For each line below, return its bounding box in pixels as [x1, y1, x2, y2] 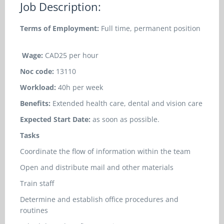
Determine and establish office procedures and [20, 194, 178, 204]
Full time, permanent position [101, 23, 200, 33]
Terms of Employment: [20, 23, 101, 33]
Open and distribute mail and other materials [20, 162, 173, 172]
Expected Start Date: [20, 114, 92, 124]
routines [20, 205, 48, 215]
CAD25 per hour [43, 50, 98, 60]
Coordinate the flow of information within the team [20, 146, 190, 156]
